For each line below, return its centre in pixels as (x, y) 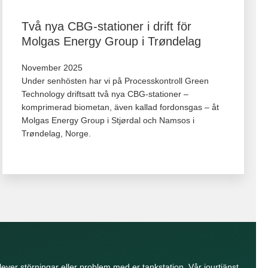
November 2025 (52, 67)
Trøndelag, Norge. (56, 133)
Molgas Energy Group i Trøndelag (111, 41)
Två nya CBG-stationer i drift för (106, 26)
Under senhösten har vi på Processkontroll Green (115, 80)
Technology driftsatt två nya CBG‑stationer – (105, 94)
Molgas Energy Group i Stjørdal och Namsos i (108, 120)
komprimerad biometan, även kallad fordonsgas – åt (120, 107)
